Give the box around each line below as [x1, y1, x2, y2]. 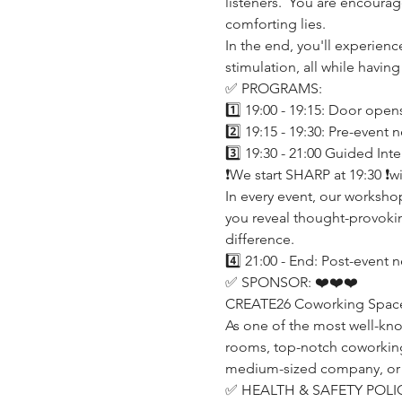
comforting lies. [224, 14, 326, 32]
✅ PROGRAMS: [224, 79, 322, 97]
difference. [224, 230, 294, 248]
